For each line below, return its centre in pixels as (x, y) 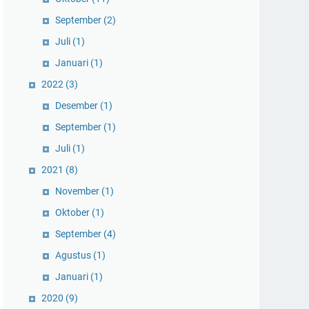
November (78, 191)
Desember (78, 106)
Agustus (74, 255)
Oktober (73, 212)
